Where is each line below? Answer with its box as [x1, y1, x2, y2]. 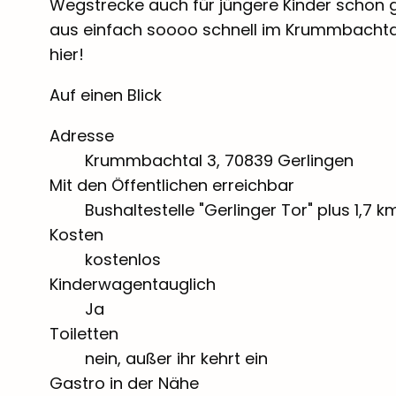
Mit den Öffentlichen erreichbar [49, 173, 294, 196]
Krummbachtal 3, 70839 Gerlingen [85, 148, 354, 171]
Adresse [49, 124, 114, 147]
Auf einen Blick [49, 83, 162, 106]
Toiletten [49, 322, 118, 345]
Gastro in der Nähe [49, 371, 199, 394]
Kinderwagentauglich [49, 272, 216, 295]
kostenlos [85, 247, 161, 270]
